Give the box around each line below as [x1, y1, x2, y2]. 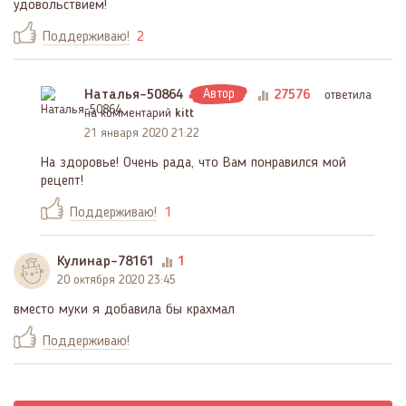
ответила [324, 88, 372, 101]
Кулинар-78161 [57, 254, 154, 269]
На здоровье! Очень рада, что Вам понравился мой [41, 155, 346, 170]
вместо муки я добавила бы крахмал [14, 302, 235, 317]
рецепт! [41, 173, 83, 188]
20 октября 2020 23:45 [57, 273, 176, 286]
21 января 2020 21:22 [84, 126, 199, 140]
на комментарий [84, 106, 175, 120]
